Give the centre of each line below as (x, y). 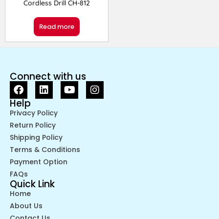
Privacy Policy (34, 113)
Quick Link (32, 184)
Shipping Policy (36, 137)
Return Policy (33, 125)
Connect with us (48, 76)
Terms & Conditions (45, 149)
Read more (56, 26)
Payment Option (39, 162)
